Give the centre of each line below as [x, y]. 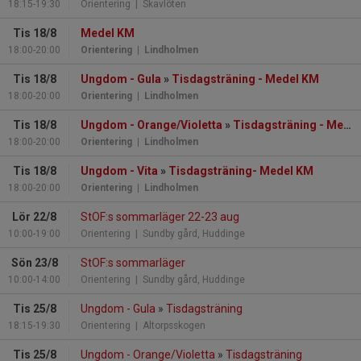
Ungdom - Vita [119, 171]
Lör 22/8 [34, 217]
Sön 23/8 [34, 263]
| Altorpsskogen [168, 326]
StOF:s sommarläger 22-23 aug [160, 217]
